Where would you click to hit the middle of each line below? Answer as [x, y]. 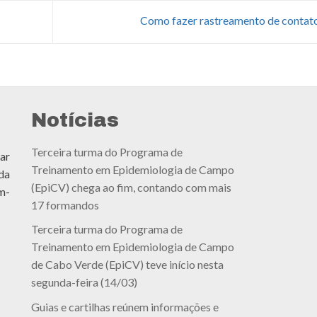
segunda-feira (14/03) [84, 282]
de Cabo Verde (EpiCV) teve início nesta [127, 265]
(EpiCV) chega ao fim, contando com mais [131, 187]
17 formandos [65, 204]
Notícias [75, 121]
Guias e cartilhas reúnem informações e [125, 306]
